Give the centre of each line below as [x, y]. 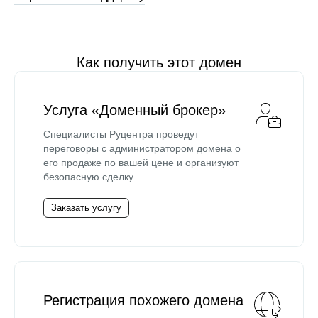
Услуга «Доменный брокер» [135, 110]
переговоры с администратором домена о [142, 148]
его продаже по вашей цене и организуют [141, 163]
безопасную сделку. [89, 177]
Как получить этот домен [159, 62]
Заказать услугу [86, 208]
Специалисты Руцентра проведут [121, 134]
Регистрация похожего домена [143, 300]
